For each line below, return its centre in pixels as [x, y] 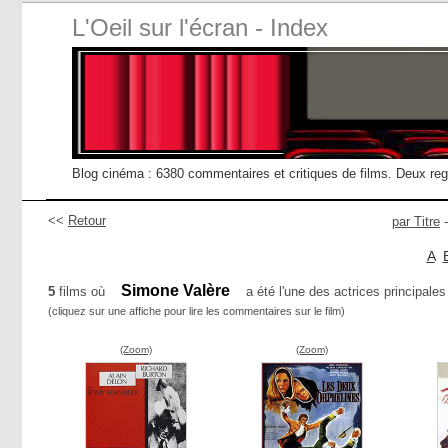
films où [82, 291]
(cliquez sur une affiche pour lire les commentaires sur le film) [196, 311]
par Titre [416, 221]
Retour [87, 220]
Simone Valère [175, 290]
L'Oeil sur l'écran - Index [200, 27]
